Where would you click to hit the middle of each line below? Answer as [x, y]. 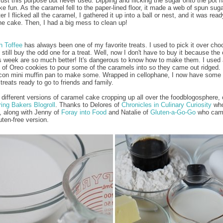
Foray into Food [84, 112]
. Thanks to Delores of [88, 105]
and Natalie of [128, 112]
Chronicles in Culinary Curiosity [167, 105]
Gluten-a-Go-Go [173, 112]
